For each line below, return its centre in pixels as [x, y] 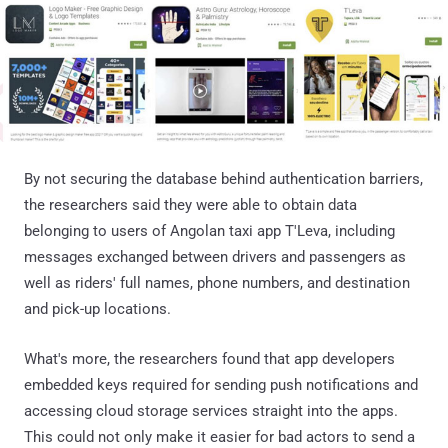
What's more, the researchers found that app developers [209, 358]
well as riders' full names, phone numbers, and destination [217, 282]
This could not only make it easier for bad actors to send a [219, 436]
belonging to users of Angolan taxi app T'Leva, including [209, 230]
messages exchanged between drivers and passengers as [215, 256]
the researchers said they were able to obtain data [190, 204]
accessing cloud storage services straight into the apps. [211, 410]
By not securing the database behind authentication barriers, [223, 178]
